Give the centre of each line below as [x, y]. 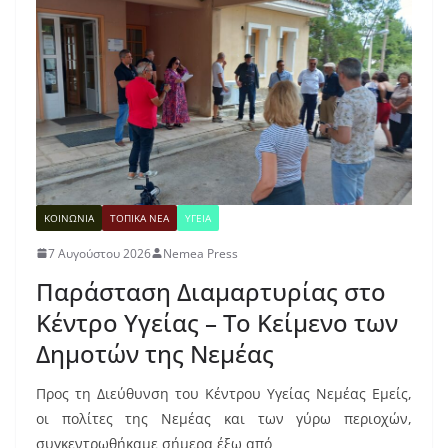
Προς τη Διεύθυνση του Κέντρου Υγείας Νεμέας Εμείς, [224, 393]
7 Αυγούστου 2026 [99, 253]
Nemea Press [200, 253]
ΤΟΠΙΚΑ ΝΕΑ [139, 217]
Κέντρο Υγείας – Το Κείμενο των [217, 322]
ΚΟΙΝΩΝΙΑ [69, 217]
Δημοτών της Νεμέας [155, 353]
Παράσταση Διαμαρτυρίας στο [211, 291]
